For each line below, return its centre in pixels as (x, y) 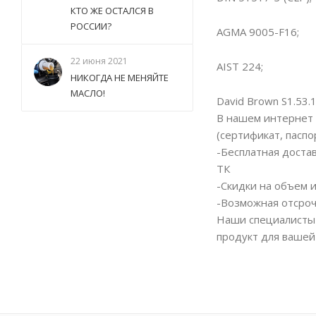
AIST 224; (240, 67)
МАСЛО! (88, 93)
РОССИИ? (91, 26)
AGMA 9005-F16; (258, 32)
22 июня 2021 (99, 61)
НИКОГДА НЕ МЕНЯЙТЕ (120, 78)
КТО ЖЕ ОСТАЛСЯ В (112, 11)
